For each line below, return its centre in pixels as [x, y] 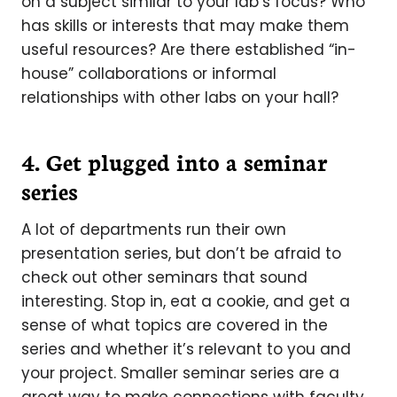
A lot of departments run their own [154, 230]
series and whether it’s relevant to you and [186, 349]
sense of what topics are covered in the [175, 325]
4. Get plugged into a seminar [174, 161]
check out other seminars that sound [164, 277]
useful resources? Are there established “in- [189, 50]
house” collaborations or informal [149, 74]
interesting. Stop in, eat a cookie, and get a [186, 301]
